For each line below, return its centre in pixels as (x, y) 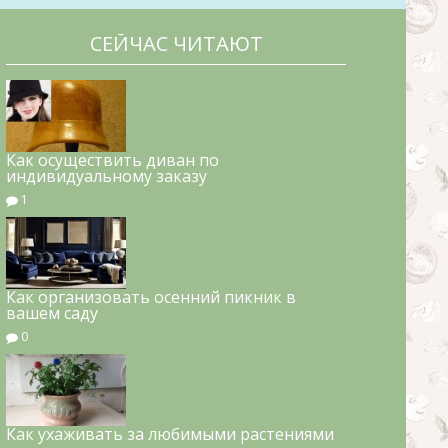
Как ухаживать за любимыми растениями (170, 433)
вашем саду (52, 312)
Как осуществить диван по (112, 160)
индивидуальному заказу (106, 176)
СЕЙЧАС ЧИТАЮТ (176, 44)
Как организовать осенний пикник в (151, 296)
